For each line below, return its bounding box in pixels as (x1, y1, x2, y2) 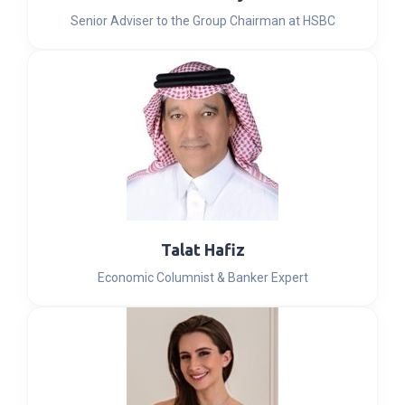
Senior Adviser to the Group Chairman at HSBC (70, 14, 335, 28)
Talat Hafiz (160, 240, 245, 259)
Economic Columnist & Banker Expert (97, 270, 308, 285)
